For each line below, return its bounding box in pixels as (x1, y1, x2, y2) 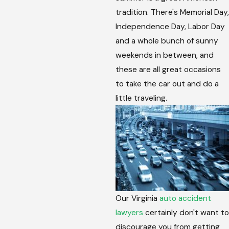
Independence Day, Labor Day (115, 21, 225, 32)
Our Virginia (115, 193, 159, 204)
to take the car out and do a (115, 79, 219, 89)
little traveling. (115, 93, 167, 104)
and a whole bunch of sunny (115, 36, 218, 47)
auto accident (159, 193, 211, 204)
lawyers (115, 208, 143, 218)
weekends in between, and (115, 50, 214, 61)
